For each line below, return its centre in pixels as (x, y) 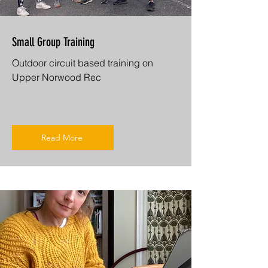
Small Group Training (53, 42)
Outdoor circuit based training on (83, 63)
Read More (62, 137)
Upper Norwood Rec (57, 77)
